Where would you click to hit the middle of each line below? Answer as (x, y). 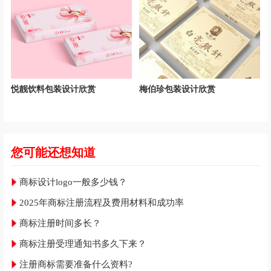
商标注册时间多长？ (60, 224)
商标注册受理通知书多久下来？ (83, 244)
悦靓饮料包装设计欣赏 (53, 90)
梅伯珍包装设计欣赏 (177, 90)
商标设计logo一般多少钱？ (73, 182)
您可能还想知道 (53, 153)
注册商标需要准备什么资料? (76, 265)
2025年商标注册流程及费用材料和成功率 (102, 203)
